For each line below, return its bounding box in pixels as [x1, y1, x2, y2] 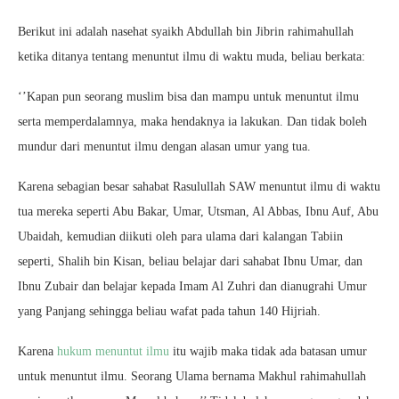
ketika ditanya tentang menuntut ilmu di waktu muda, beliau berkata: [18, 50, 365, 63]
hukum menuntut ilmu [57, 345, 169, 358]
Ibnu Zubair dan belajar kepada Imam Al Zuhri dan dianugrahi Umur [18, 280, 367, 293]
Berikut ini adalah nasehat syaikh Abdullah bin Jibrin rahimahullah [18, 25, 354, 38]
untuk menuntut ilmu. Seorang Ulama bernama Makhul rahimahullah [18, 370, 366, 383]
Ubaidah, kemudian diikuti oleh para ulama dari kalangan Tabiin [18, 230, 343, 243]
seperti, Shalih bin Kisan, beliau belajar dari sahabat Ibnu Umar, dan [18, 255, 362, 268]
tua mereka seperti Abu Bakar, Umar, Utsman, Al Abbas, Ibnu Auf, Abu [18, 205, 379, 218]
